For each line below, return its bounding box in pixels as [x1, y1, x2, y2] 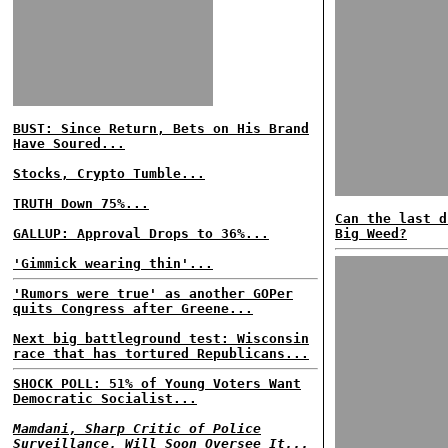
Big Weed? [335, 226, 407, 241]
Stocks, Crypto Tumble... [13, 166, 205, 181]
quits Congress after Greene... [13, 301, 253, 316]
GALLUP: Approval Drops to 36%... [13, 226, 269, 241]
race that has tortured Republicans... [13, 346, 309, 361]
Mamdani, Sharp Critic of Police [13, 421, 261, 436]
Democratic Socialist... [13, 391, 197, 406]
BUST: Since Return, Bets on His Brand [13, 121, 309, 136]
